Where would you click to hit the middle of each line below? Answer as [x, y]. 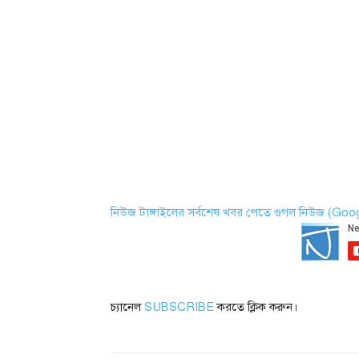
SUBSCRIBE [179, 307]
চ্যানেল [127, 307]
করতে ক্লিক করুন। [258, 307]
